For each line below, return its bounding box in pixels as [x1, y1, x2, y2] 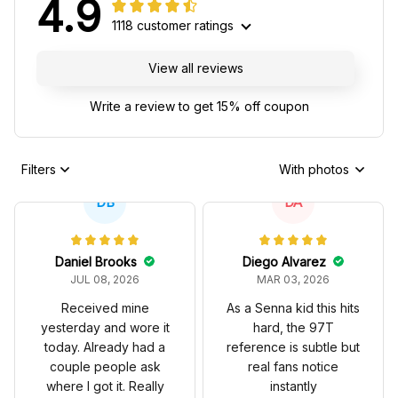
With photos [279, 162, 349, 178]
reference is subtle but [227, 338, 360, 354]
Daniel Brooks [55, 253, 137, 269]
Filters [21, 162, 56, 178]
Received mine [60, 299, 149, 315]
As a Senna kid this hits [227, 299, 360, 315]
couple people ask [49, 358, 161, 374]
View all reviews [147, 60, 243, 76]
